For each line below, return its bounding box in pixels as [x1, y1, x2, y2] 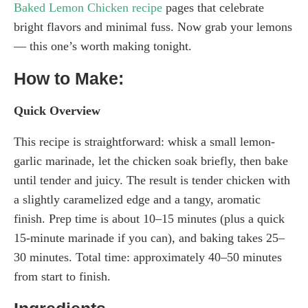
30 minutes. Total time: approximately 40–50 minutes [14, 250, 282, 265]
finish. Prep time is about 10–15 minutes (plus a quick [14, 212, 285, 226]
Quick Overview [14, 104, 100, 118]
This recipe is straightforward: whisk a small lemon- [14, 135, 275, 149]
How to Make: [14, 69, 124, 89]
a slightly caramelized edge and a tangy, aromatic [14, 192, 261, 207]
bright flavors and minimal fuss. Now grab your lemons [14, 20, 292, 34]
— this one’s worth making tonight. [14, 39, 192, 54]
